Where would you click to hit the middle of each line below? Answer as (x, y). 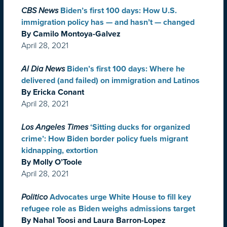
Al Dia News (43, 69)
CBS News (40, 11)
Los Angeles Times (55, 127)
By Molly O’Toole (52, 162)
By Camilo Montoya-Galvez (71, 34)
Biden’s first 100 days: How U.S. (119, 11)
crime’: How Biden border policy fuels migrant (105, 139)
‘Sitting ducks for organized (140, 127)
